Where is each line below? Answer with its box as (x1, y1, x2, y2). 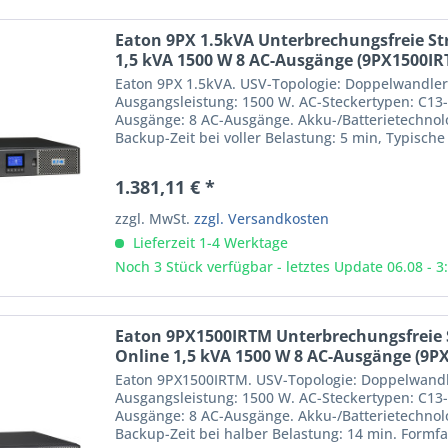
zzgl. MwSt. (115, 208, 195, 228)
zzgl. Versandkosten (194, 208, 330, 228)
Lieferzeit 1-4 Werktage (129, 232, 289, 252)
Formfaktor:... (115, 145, 206, 165)
